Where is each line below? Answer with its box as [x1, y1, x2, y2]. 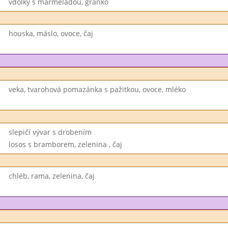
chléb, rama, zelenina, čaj [8, 171, 95, 181]
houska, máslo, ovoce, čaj [8, 28, 93, 38]
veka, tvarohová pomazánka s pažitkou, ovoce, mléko [8, 84, 186, 94]
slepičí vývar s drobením [8, 127, 92, 137]
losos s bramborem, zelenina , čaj [8, 139, 122, 149]
